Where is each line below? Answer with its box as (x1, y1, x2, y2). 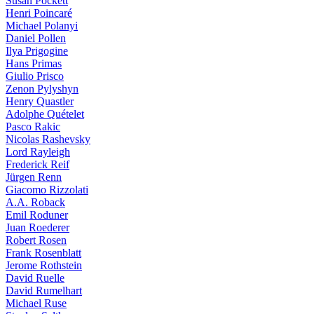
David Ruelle (6, 272, 64, 284)
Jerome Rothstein (6, 259, 82, 271)
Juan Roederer (6, 221, 69, 233)
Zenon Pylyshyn (6, 83, 78, 95)
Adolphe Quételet (6, 108, 84, 120)
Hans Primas (6, 57, 62, 69)
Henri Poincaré (6, 7, 72, 19)
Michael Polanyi (6, 20, 78, 32)
